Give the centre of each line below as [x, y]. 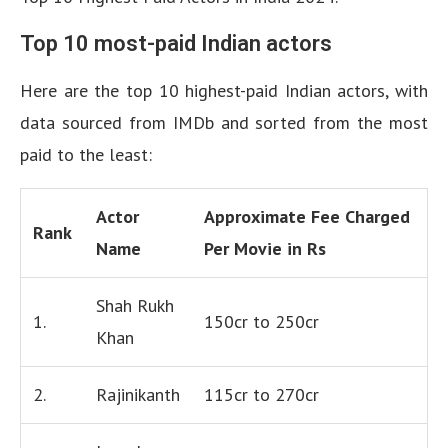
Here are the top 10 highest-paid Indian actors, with [224, 90]
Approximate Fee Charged [307, 216]
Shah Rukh [135, 305]
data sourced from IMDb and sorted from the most [224, 122]
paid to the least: [86, 154]
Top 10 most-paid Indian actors [176, 43]
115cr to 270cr [261, 394]
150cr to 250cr [261, 321]
